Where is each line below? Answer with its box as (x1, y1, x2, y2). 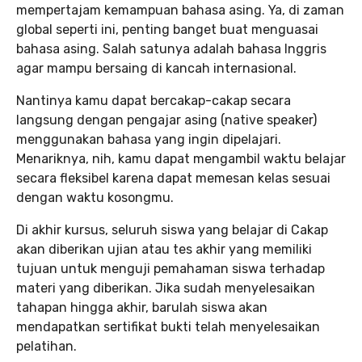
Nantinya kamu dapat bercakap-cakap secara (16, 92, 291, 108)
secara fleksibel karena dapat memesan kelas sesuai (16, 170, 330, 186)
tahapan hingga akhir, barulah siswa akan (16, 299, 267, 315)
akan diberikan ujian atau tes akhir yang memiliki (16, 241, 312, 257)
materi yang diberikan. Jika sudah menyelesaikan (16, 280, 315, 296)
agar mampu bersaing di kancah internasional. (16, 60, 297, 76)
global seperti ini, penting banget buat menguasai (16, 21, 318, 37)
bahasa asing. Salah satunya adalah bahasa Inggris (16, 40, 326, 57)
